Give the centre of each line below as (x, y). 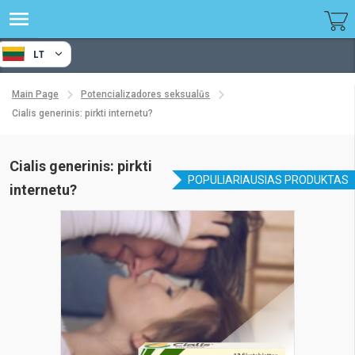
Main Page (35, 94)
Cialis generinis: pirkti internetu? (82, 113)
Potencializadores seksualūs (145, 94)
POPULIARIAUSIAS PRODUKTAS (268, 179)
